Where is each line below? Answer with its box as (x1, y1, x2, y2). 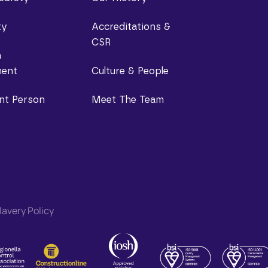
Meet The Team (92, 95, 165, 105)
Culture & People (92, 66, 169, 76)
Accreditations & (92, 22, 171, 32)
